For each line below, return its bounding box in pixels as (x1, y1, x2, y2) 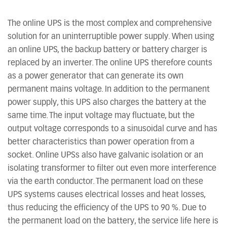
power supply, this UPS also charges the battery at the (8, 98, 206, 106)
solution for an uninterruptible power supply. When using (8, 32, 214, 41)
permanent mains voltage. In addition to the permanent (8, 85, 210, 93)
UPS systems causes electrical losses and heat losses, (8, 191, 205, 199)
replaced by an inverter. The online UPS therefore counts (8, 59, 212, 67)
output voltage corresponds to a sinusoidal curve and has (8, 125, 217, 133)
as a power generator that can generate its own (8, 72, 183, 80)
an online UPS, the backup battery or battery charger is (8, 46, 207, 54)
